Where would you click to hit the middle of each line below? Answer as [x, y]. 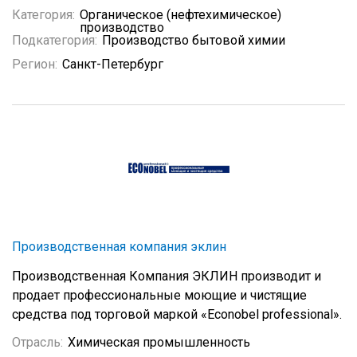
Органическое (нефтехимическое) [180, 15]
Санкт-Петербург [113, 64]
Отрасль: [37, 342]
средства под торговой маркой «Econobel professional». [177, 314]
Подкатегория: [55, 40]
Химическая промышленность [159, 342]
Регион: [35, 64]
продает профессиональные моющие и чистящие [159, 295]
